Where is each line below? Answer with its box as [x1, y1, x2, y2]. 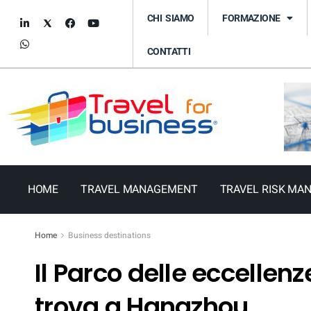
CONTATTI [147, 46, 191, 57]
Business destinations [68, 229, 151, 242]
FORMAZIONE [222, 12, 280, 24]
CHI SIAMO [147, 12, 194, 24]
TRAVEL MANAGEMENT [81, 181, 198, 199]
